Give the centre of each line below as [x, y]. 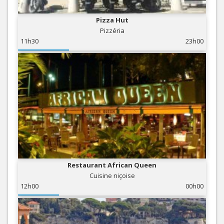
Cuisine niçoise [112, 176]
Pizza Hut [112, 20]
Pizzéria [112, 31]
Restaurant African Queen [112, 165]
